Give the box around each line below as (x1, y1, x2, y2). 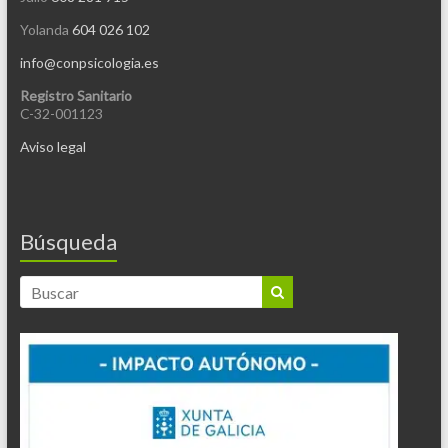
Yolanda (19, 21, 72, 39)
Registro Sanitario (19, 87, 132, 105)
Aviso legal (19, 138, 86, 156)
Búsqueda (19, 228, 117, 256)
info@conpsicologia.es (19, 54, 159, 72)
